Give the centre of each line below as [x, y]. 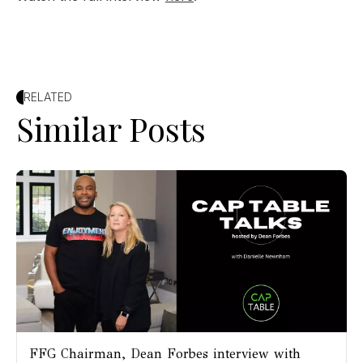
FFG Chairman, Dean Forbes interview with [165, 353]
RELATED [48, 96]
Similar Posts [111, 128]
